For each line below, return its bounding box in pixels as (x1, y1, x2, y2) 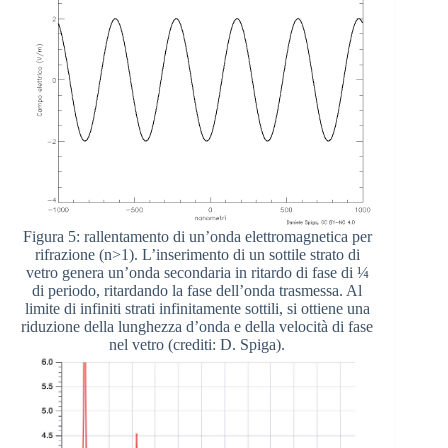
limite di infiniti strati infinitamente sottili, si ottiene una (24, 299, 370, 317)
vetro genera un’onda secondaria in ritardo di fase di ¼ (25, 263, 369, 281)
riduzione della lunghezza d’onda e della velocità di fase (21, 317, 374, 335)
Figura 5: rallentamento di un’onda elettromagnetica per (22, 227, 372, 245)
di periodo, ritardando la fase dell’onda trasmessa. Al (32, 281, 363, 299)
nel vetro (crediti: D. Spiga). (109, 335, 286, 353)
